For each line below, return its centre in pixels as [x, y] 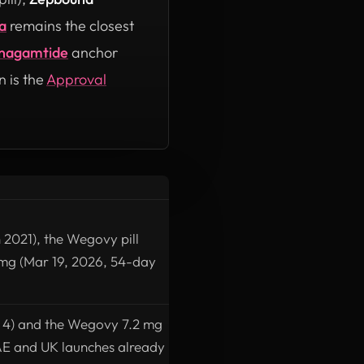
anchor [93, 52]
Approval [76, 79]
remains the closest [70, 25]
